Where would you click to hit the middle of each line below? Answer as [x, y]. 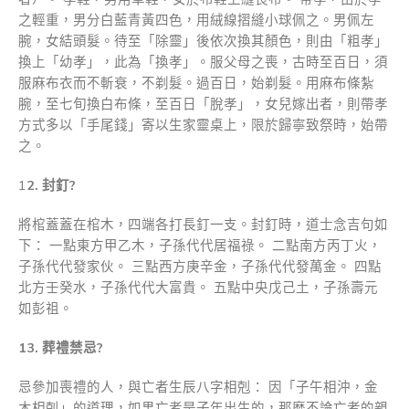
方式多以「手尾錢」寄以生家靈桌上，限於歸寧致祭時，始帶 [203, 125]
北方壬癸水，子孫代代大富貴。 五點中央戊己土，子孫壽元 [198, 287]
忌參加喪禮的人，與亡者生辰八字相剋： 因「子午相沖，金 [198, 387]
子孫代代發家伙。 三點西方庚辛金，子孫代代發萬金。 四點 [200, 266]
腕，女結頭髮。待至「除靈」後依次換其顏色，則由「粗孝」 [203, 41]
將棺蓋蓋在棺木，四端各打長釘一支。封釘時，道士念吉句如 [203, 224]
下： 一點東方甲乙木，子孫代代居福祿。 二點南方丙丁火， [200, 245]
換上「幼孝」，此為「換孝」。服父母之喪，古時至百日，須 [203, 62]
